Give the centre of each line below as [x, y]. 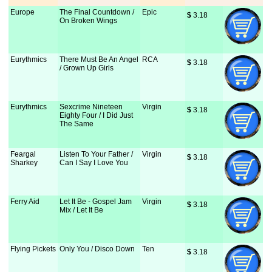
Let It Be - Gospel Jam [96, 202]
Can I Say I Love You [94, 163]
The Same [77, 124]
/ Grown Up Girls [87, 68]
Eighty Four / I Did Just [97, 115]
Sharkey [24, 163]
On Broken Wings [89, 21]
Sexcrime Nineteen [91, 107]
